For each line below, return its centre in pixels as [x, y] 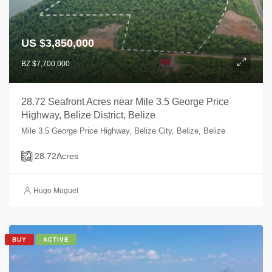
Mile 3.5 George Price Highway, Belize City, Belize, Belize [123, 131]
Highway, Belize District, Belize [88, 115]
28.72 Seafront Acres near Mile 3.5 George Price [125, 102]
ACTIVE [56, 240]
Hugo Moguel [56, 191]
